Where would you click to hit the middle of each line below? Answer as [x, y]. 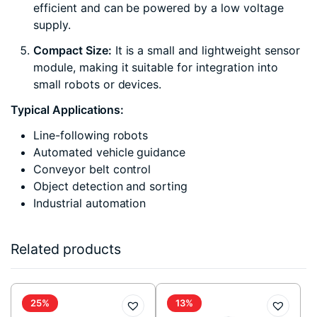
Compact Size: [73, 50]
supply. [52, 25]
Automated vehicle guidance [110, 152]
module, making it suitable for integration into [156, 67]
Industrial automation [90, 203]
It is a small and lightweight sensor [206, 50]
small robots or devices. [98, 84]
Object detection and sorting [111, 186]
